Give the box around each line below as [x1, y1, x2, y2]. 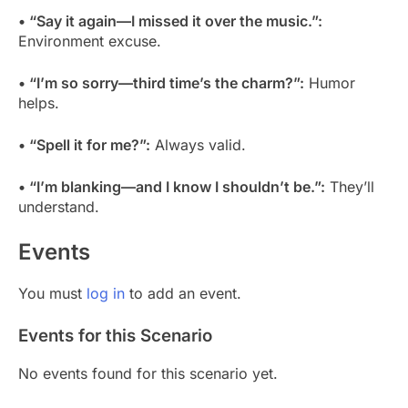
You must [18, 284, 87, 303]
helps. [18, 94, 59, 113]
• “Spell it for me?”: [18, 136, 150, 155]
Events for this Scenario [18, 325, 212, 347]
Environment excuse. [18, 32, 161, 51]
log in [87, 284, 125, 303]
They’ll [325, 178, 374, 197]
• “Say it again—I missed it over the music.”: [18, 12, 322, 31]
